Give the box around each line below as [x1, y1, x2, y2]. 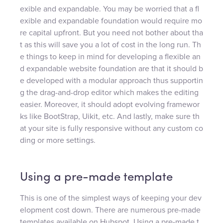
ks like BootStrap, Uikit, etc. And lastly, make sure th [20, 112, 200, 120]
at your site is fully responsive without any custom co [20, 124, 203, 132]
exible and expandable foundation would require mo [20, 16, 202, 25]
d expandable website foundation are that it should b [20, 64, 203, 73]
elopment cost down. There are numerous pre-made [20, 206, 201, 214]
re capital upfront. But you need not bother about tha [20, 28, 203, 37]
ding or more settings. [20, 136, 96, 144]
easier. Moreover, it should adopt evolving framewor [20, 100, 200, 109]
